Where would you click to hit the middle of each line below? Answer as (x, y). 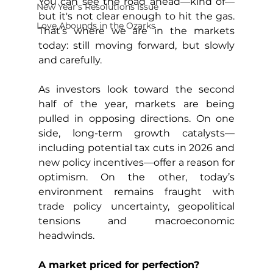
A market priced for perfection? (119, 264)
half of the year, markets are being (136, 104)
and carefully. (70, 60)
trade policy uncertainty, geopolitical (136, 206)
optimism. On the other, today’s (136, 177)
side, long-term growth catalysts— (136, 133)
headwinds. (66, 235)
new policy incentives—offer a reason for (136, 162)
